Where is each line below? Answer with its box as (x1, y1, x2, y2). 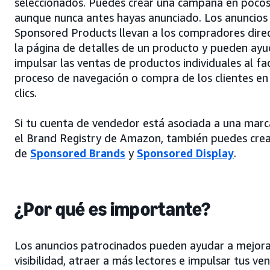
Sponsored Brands (30, 146, 125, 160)
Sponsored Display (137, 146, 234, 160)
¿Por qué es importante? (14, 198, 211, 221)
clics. (14, 86, 37, 99)
